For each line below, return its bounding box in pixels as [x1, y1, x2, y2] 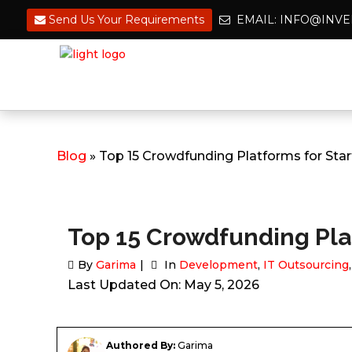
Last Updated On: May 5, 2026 [68, 277, 259, 293]
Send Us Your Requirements [46, 12, 204, 27]
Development [179, 258, 258, 273]
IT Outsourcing [263, 258, 349, 273]
